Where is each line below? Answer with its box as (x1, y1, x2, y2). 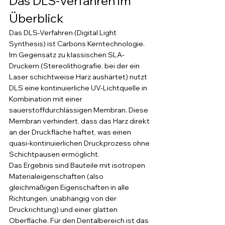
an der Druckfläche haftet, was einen (9, 128, 133, 137)
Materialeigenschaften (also (9, 172, 105, 181)
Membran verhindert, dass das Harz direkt (9, 117, 151, 126)
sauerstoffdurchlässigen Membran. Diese (9, 105, 150, 115)
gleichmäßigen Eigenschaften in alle (9, 183, 131, 192)
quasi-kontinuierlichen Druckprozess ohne (9, 139, 151, 148)
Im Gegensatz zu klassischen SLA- (9, 50, 125, 59)
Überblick (9, 11, 64, 26)
